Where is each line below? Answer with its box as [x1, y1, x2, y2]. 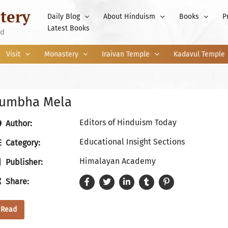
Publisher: [4, 157, 43, 167]
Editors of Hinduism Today [79, 118, 177, 127]
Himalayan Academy [79, 156, 156, 166]
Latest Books [47, 24, 90, 33]
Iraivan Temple [102, 49, 150, 59]
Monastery [44, 49, 78, 59]
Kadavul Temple [173, 49, 225, 59]
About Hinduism [103, 12, 156, 21]
